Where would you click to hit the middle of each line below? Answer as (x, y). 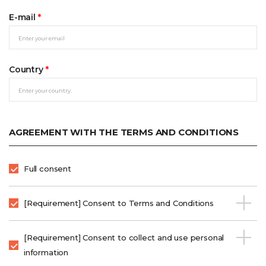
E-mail (23, 17)
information (46, 252)
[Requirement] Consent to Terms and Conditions (119, 203)
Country (27, 69)
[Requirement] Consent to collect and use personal (124, 237)
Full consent (47, 168)
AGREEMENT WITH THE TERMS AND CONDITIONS (124, 132)
